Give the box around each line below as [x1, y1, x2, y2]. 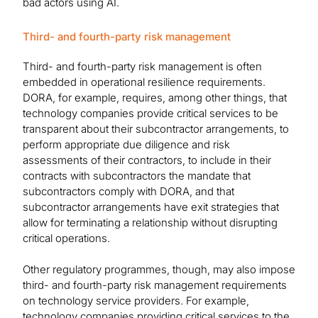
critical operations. [23, 231, 110, 246]
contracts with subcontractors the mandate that [23, 169, 251, 183]
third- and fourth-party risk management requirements [23, 278, 287, 292]
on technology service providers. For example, [23, 294, 249, 308]
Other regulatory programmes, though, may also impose [23, 263, 295, 277]
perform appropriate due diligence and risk [23, 138, 230, 152]
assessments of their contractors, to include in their [23, 153, 271, 168]
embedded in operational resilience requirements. [23, 75, 265, 89]
